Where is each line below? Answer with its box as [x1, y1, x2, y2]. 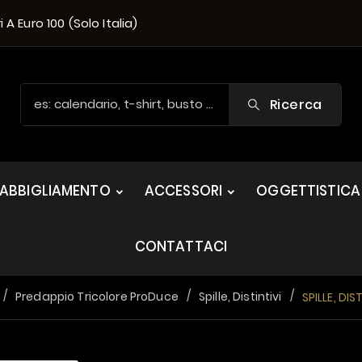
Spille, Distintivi [199, 288, 282, 305]
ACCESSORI [144, 181, 223, 201]
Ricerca [269, 95, 322, 114]
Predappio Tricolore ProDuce [15, 288, 179, 305]
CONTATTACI [134, 237, 228, 257]
